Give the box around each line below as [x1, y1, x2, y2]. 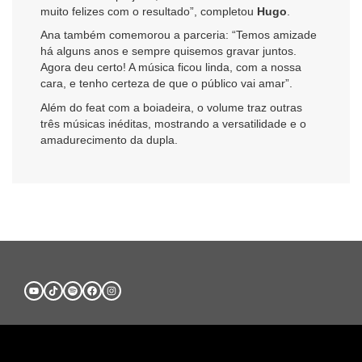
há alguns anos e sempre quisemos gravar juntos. [40, 44, 297, 58]
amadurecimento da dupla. [40, 133, 178, 146]
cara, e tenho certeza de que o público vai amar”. [40, 77, 293, 90]
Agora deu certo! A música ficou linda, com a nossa [40, 61, 301, 74]
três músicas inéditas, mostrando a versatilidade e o [40, 116, 306, 130]
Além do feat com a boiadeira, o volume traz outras [40, 100, 302, 114]
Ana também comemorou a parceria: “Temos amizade [40, 28, 317, 42]
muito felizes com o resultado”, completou [40, 4, 257, 18]
